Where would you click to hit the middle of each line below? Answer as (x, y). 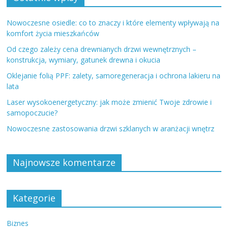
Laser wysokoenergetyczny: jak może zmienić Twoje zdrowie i (109, 102)
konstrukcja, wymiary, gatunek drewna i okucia (84, 60)
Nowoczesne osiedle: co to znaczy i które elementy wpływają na (113, 23)
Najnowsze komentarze (64, 163)
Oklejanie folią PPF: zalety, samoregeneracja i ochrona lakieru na (114, 76)
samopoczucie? (32, 113)
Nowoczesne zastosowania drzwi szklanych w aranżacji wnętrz (111, 129)
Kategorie (34, 198)
